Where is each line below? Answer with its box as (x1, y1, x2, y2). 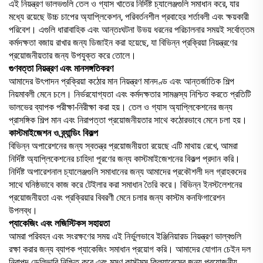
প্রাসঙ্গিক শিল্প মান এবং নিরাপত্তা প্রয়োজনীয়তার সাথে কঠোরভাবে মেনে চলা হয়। (9, 114, 247, 126)
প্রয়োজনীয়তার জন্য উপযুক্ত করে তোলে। (9, 49, 136, 61)
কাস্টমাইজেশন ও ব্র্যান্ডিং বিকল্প (9, 127, 98, 139)
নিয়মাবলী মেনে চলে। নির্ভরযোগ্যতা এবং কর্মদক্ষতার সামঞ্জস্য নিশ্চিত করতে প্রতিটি (9, 88, 251, 100)
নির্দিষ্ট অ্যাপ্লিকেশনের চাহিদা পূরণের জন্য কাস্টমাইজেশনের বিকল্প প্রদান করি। (9, 153, 240, 164)
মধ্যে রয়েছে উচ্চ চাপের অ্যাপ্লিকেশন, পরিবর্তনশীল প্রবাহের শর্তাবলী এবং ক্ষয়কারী (9, 11, 249, 22)
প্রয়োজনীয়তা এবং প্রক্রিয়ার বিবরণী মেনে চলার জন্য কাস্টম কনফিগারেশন (9, 191, 225, 203)
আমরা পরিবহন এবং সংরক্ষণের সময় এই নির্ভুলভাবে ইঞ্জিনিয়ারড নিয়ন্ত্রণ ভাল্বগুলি (9, 230, 241, 242)
